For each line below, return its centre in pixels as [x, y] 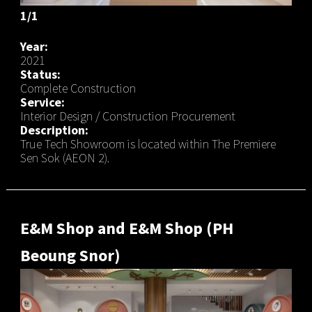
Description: [54, 130]
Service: [42, 102]
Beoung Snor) [70, 255]
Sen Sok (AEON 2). [64, 157]
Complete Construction [78, 88]
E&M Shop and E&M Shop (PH [126, 228]
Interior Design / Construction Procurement [127, 116]
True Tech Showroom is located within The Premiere [148, 143]
